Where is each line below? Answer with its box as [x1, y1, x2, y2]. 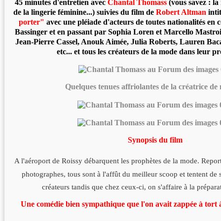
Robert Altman [156, 8, 206, 16]
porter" [19, 18, 45, 26]
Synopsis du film [128, 135, 183, 144]
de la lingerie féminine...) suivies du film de [13, 8, 156, 16]
